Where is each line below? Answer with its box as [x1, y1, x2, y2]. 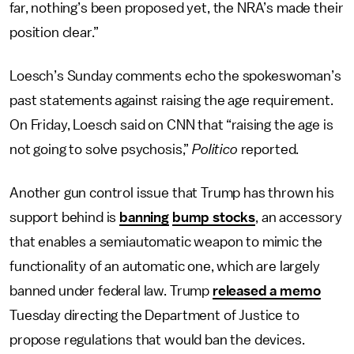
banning [119, 210, 170, 224]
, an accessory [255, 210, 342, 224]
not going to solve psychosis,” [9, 142, 193, 156]
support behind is [9, 210, 120, 224]
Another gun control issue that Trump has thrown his [9, 186, 334, 200]
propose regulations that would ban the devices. [9, 333, 305, 347]
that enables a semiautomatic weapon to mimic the [9, 235, 323, 249]
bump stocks [171, 210, 256, 224]
